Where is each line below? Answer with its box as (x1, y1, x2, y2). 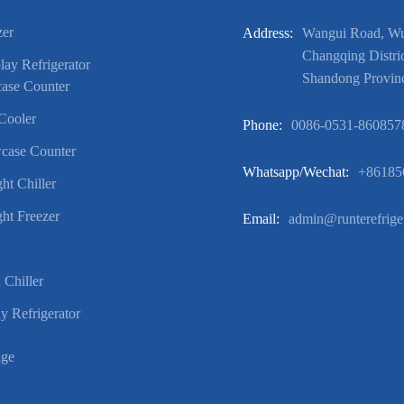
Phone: (243, 117, 282, 133)
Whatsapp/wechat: (243, 164, 349, 179)
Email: (243, 211, 280, 226)
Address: (243, 25, 293, 41)
